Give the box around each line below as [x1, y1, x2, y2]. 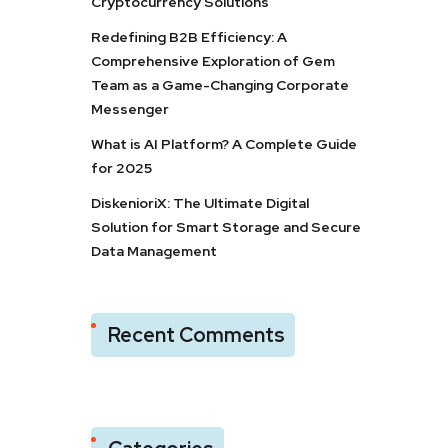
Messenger [91, 100, 169, 118]
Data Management [91, 242, 217, 260]
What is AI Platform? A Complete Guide [91, 135, 357, 153]
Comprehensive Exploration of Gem [91, 52, 335, 70]
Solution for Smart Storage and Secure [91, 218, 361, 236]
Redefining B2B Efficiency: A [91, 28, 287, 46]
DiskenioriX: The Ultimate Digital [91, 194, 309, 212]
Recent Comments [108, 322, 285, 348]
